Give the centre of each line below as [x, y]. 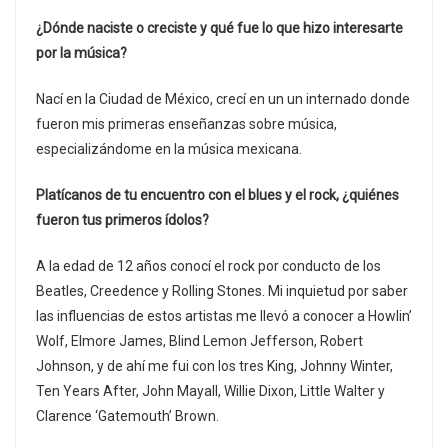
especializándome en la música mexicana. [169, 149]
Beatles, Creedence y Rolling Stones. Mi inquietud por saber [222, 291]
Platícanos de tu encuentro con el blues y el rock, [187, 195]
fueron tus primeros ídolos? [122, 220]
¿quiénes [370, 195]
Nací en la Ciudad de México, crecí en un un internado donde [223, 99]
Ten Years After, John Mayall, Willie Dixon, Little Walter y [210, 391]
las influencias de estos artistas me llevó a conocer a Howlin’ [224, 316]
